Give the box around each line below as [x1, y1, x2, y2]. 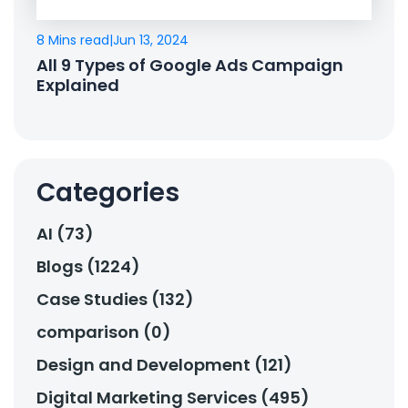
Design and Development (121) [36, 353, 292, 377]
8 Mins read [36, 31, 109, 50]
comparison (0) [36, 321, 171, 344]
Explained [36, 74, 119, 97]
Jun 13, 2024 [113, 31, 189, 50]
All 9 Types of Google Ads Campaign [36, 54, 343, 77]
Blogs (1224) [36, 255, 140, 279]
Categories [36, 175, 179, 211]
